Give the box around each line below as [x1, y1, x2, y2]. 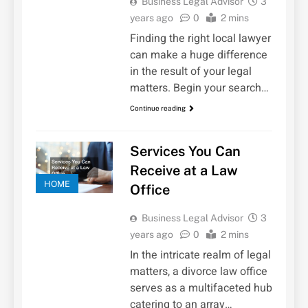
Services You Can [129, 143, 241, 160]
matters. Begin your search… [129, 79, 269, 96]
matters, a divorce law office [129, 263, 267, 280]
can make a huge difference [129, 46, 267, 63]
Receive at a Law [129, 162, 238, 179]
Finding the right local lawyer [129, 30, 271, 47]
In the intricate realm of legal [129, 247, 271, 264]
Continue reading [129, 103, 186, 112]
